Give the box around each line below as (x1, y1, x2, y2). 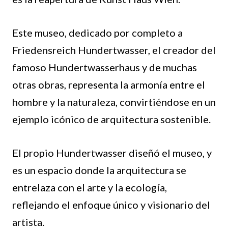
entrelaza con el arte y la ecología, (12, 181, 167, 194)
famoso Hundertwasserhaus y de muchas (12, 61, 197, 74)
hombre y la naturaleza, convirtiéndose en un (12, 96, 216, 108)
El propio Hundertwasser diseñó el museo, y (12, 147, 212, 159)
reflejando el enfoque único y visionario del (12, 198, 210, 211)
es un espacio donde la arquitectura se (12, 164, 186, 177)
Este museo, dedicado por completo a (12, 26, 183, 39)
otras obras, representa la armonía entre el (12, 78, 205, 91)
